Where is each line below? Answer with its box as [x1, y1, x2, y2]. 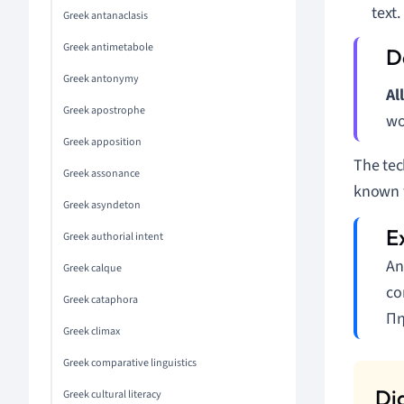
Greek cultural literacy [63, 387, 161, 402]
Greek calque [63, 261, 122, 276]
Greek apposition [63, 134, 142, 150]
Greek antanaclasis [63, 8, 148, 23]
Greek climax [63, 324, 120, 339]
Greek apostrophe [63, 103, 145, 118]
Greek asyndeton [63, 197, 141, 213]
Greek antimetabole [63, 40, 153, 55]
